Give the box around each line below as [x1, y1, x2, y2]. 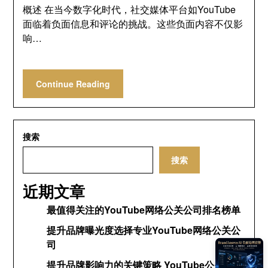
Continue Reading [36, 78, 111, 90]
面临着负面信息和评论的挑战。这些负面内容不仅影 [23, 17, 243, 31]
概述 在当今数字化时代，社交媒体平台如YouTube [23, 2, 236, 16]
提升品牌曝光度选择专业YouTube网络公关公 [47, 223, 241, 237]
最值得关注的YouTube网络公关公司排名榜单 [47, 203, 241, 217]
